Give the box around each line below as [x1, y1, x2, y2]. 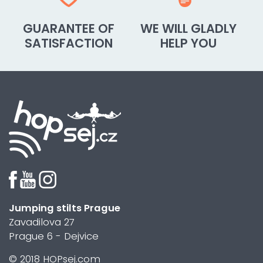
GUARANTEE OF [23, 20, 114, 37]
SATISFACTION [25, 35, 113, 52]
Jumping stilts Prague [9, 201, 120, 215]
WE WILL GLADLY [140, 20, 237, 37]
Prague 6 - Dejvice [9, 230, 99, 243]
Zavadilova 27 [9, 215, 75, 229]
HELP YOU [160, 35, 217, 52]
